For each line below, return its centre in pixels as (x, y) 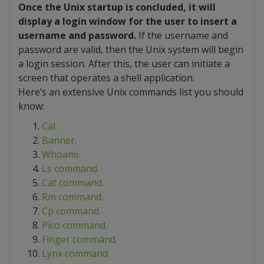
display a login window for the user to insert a (128, 21)
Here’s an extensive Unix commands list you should (131, 92)
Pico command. (75, 225)
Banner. (59, 140)
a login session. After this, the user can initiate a (124, 64)
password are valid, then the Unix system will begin (131, 49)
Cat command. (73, 183)
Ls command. (70, 169)
